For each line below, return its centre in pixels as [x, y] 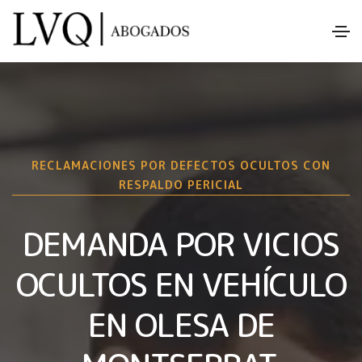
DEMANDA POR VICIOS [181, 244]
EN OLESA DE [181, 324]
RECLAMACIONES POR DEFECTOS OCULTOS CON [181, 165]
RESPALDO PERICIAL [181, 184]
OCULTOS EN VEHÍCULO [181, 284]
